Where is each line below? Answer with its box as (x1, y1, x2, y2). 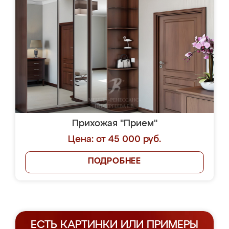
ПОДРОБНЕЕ (87, 157, 142, 166)
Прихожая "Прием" (72, 119, 157, 128)
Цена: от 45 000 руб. (68, 135, 161, 144)
